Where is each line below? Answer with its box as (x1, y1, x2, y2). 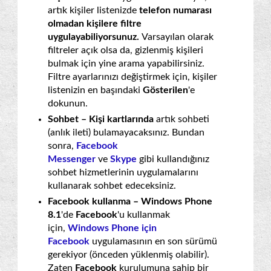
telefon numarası (139, 5, 212, 15)
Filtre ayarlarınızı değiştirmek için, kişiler (48, 71, 217, 82)
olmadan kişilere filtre (48, 18, 142, 28)
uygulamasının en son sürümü (92, 236, 217, 246)
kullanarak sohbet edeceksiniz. (48, 180, 176, 191)
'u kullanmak (117, 209, 170, 220)
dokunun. (48, 98, 88, 108)
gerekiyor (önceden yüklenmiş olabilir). (48, 249, 209, 260)
